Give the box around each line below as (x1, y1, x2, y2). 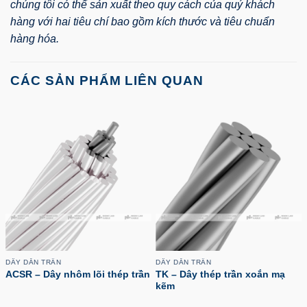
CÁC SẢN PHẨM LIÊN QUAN (10, 73, 204, 88)
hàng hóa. (10, 32, 59, 45)
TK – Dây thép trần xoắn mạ (156, 269, 285, 280)
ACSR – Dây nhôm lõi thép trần (5, 269, 150, 280)
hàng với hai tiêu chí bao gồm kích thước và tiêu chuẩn (10, 15, 275, 27)
